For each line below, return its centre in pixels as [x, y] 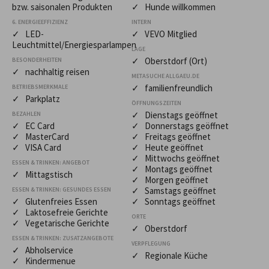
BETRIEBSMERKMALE [40, 86]
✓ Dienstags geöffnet [175, 115]
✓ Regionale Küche [170, 255]
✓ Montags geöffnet [172, 169]
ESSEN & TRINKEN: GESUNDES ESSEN [62, 189]
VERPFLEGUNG [151, 243]
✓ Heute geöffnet [168, 147]
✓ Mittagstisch [42, 174]
